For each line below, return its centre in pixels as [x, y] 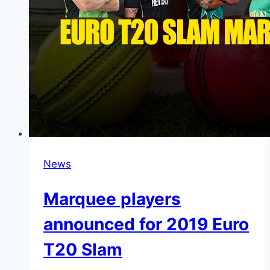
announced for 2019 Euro [146, 224]
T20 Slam [83, 249]
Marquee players [112, 199]
